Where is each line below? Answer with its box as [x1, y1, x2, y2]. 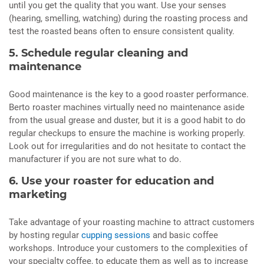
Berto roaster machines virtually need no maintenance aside [9, 102, 245, 113]
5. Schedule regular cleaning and [9, 47, 188, 60]
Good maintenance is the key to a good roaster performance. [9, 89, 249, 100]
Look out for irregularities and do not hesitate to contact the [9, 141, 246, 152]
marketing [9, 188, 67, 202]
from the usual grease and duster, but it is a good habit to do [9, 115, 246, 126]
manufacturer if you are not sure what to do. [9, 154, 181, 165]
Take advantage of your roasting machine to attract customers [9, 217, 255, 228]
